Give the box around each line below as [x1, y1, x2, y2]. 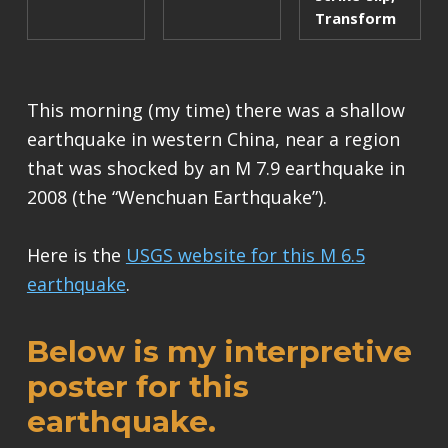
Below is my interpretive [26, 333, 412, 371]
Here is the [26, 243, 126, 268]
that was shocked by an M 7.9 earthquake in [26, 156, 405, 181]
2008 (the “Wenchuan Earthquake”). [26, 185, 327, 210]
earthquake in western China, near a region [26, 127, 400, 152]
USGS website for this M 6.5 [125, 243, 365, 268]
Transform [314, 8, 396, 29]
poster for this [26, 368, 249, 406]
